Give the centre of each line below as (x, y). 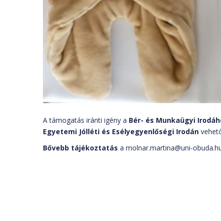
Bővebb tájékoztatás (80, 147)
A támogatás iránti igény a (86, 120)
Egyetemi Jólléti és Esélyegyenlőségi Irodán (121, 131)
